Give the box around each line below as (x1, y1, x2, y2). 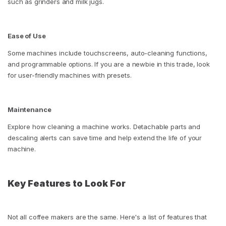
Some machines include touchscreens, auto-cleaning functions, (8, 49, 207, 58)
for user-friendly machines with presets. (8, 71, 132, 80)
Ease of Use (8, 32, 46, 40)
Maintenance (8, 105, 51, 114)
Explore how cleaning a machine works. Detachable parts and (8, 123, 200, 131)
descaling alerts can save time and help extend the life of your (8, 134, 202, 142)
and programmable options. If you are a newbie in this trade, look (8, 60, 210, 69)
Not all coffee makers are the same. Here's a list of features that (8, 213, 207, 221)
